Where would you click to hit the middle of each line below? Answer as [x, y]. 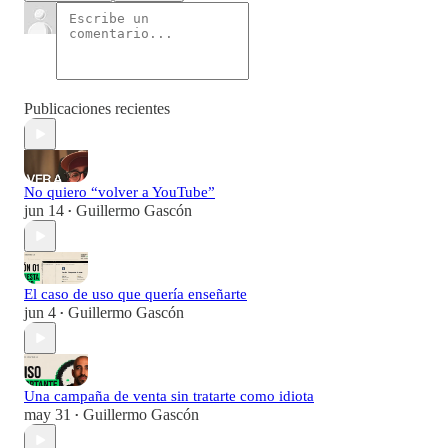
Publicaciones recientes [97, 109]
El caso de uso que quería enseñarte [135, 294]
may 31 [47, 415]
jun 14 [44, 211]
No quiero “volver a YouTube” [119, 192]
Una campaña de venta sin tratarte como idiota [169, 396]
